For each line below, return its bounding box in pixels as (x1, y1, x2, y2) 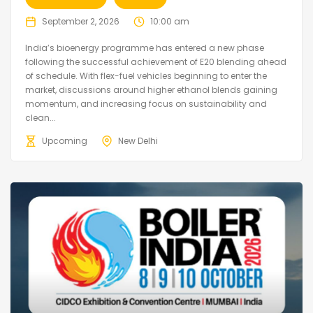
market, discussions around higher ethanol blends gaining (25, 84, 277, 96)
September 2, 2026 (42, 15, 119, 28)
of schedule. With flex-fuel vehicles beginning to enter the (25, 70, 267, 82)
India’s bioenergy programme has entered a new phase (25, 42, 264, 54)
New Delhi (118, 135, 158, 147)
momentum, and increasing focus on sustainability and (25, 98, 267, 110)
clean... (25, 112, 56, 124)
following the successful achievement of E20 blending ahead (25, 56, 286, 68)
